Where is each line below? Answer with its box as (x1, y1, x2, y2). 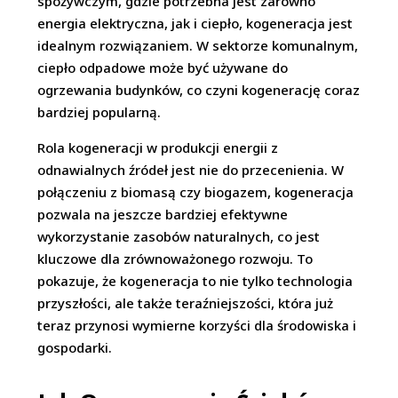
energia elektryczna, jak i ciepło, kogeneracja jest (37, 14, 354, 33)
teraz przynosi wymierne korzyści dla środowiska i (37, 316, 357, 335)
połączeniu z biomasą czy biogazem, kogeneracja (37, 183, 354, 202)
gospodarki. (37, 338, 113, 357)
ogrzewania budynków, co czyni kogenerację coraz (37, 81, 361, 99)
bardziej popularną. (37, 103, 162, 122)
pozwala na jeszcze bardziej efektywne (37, 205, 289, 224)
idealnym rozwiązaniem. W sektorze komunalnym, (37, 36, 359, 55)
